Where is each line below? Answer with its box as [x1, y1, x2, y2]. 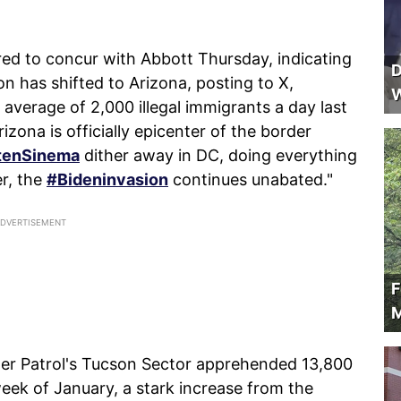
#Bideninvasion [47, 169, 168, 189]
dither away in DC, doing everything [80, 145, 357, 165]
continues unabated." [168, 169, 333, 189]
